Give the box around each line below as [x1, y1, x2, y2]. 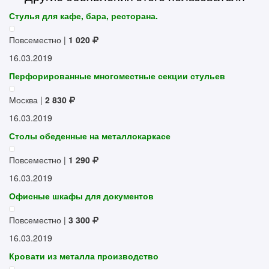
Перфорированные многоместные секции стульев [9, 69, 225, 82]
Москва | [9, 93, 45, 106]
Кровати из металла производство [9, 249, 159, 262]
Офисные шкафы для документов [9, 189, 154, 202]
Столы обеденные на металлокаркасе [9, 129, 171, 142]
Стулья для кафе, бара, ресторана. [9, 9, 158, 22]
